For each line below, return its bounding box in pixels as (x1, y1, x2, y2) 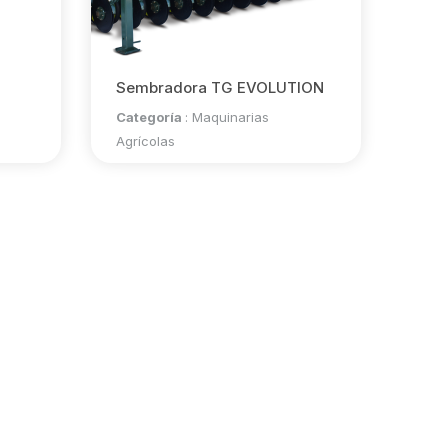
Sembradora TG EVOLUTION (115, 78, 324, 97)
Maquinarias (191, 109, 269, 125)
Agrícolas (115, 133, 175, 149)
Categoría (115, 109, 185, 125)
